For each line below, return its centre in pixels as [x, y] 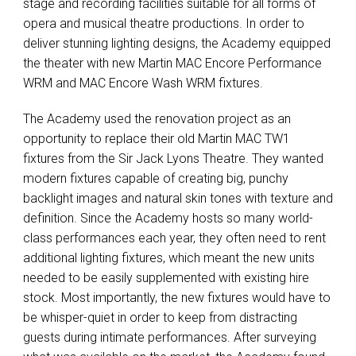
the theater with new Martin [99, 64]
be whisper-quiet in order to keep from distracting [160, 318]
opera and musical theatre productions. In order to [164, 24]
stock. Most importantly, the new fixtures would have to [177, 298]
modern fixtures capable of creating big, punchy [156, 179]
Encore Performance [262, 64]
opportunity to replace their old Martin [129, 139]
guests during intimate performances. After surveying [170, 338]
